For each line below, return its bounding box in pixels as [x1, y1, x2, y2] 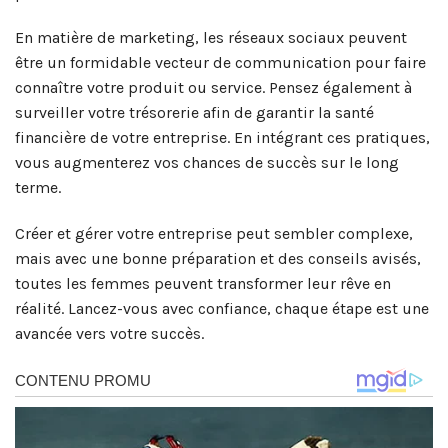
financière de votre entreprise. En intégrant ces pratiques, [15, 128, 430, 148]
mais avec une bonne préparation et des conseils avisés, [15, 249, 421, 269]
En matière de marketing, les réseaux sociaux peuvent [15, 28, 407, 48]
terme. [15, 178, 61, 198]
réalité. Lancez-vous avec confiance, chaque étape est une [15, 299, 429, 319]
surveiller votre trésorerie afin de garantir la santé [15, 103, 374, 123]
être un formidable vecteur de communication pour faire [15, 53, 426, 73]
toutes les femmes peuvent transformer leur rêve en [15, 274, 391, 294]
